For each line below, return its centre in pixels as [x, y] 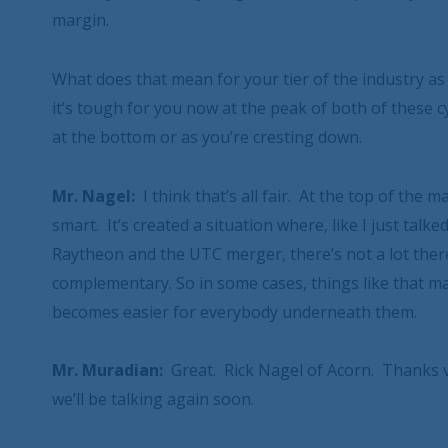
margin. [80, 20]
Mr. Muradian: [107, 370]
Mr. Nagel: [93, 195]
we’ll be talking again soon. [153, 399]
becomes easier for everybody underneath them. [234, 311]
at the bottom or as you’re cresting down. [207, 137]
